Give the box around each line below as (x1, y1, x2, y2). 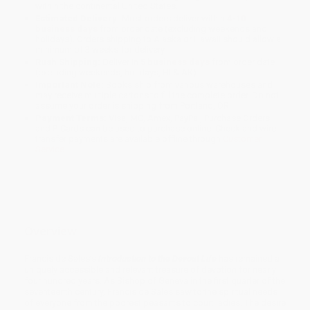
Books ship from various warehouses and (104, 80, 273, 91)
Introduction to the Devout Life (98, 253, 217, 264)
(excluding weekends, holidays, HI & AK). (35, 67, 199, 78)
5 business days (140, 57, 210, 68)
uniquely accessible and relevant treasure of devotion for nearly (24, 264, 276, 275)
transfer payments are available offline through (35, 134, 224, 145)
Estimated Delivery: (35, 13, 120, 24)
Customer (223, 134, 262, 145)
